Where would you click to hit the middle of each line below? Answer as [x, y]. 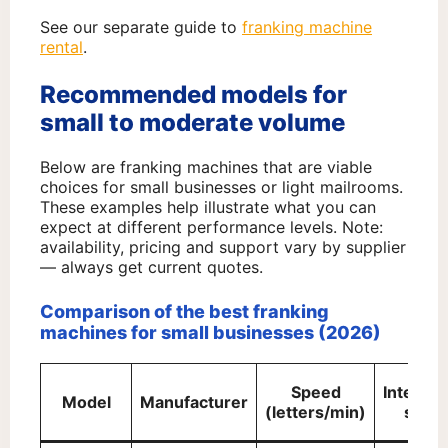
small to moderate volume [192, 123]
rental [61, 47]
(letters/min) [315, 412]
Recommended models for [193, 95]
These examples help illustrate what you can [208, 207]
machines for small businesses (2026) [210, 333]
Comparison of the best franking [184, 312]
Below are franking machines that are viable [206, 167]
